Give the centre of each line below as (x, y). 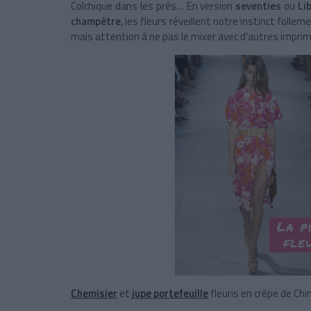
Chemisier (94, 294)
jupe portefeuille (170, 294)
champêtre (96, 22)
